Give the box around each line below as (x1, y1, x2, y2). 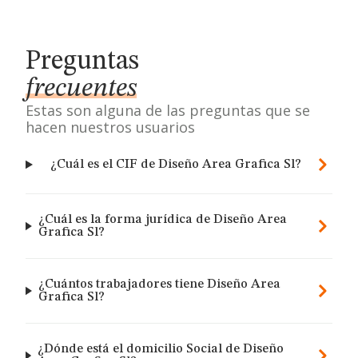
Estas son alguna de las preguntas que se (26, 101, 310, 120)
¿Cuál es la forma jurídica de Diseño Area (38, 213, 287, 226)
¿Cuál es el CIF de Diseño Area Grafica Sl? (50, 158, 302, 171)
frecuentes (26, 75, 137, 102)
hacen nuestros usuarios (26, 117, 195, 137)
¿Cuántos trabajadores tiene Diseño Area (38, 278, 280, 291)
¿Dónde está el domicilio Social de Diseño (37, 343, 284, 356)
